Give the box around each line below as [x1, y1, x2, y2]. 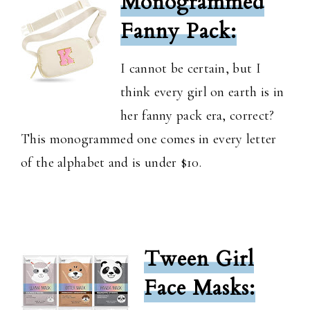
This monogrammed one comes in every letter [21, 131, 277, 148]
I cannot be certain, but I [120, 60, 261, 77]
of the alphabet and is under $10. [21, 154, 201, 172]
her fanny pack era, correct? [120, 107, 275, 125]
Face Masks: [144, 274, 255, 303]
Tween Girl [144, 245, 254, 274]
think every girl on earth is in [120, 84, 284, 101]
